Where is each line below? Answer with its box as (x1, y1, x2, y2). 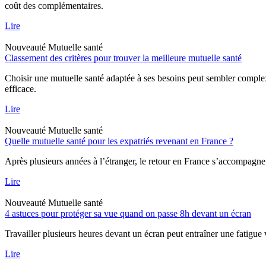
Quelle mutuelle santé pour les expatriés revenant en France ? (5, 135, 233, 146)
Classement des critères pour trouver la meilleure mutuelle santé (5, 52, 242, 63)
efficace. (5, 83, 36, 94)
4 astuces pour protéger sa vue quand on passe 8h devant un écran (5, 208, 251, 218)
